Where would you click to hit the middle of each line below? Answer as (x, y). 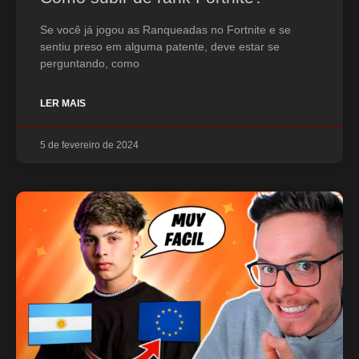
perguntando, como (90, 63)
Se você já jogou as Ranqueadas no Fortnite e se (165, 29)
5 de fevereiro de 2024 (89, 145)
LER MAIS (63, 103)
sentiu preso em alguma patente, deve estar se (160, 46)
